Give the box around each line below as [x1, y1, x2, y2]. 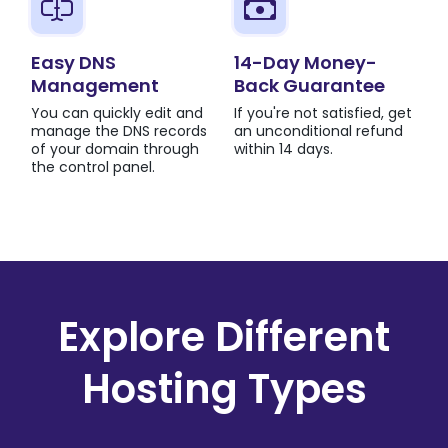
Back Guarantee [234, 72, 385, 98]
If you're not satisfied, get [234, 102, 412, 123]
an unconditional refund [234, 120, 403, 141]
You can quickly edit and [31, 102, 203, 123]
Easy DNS [31, 49, 116, 75]
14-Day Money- [234, 49, 377, 75]
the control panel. [31, 156, 155, 177]
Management [31, 72, 159, 98]
